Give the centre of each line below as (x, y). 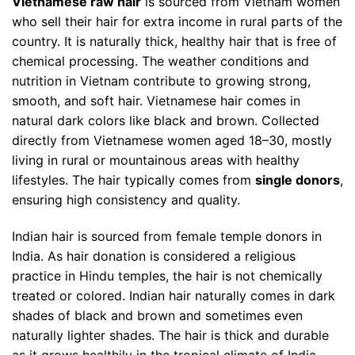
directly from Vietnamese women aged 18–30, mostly (172, 141)
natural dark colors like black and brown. (137, 121)
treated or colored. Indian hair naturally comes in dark (174, 295)
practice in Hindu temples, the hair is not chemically (167, 275)
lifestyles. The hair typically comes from (134, 180)
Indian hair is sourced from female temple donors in (167, 236)
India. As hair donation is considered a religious (154, 256)
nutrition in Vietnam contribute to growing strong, (161, 81)
